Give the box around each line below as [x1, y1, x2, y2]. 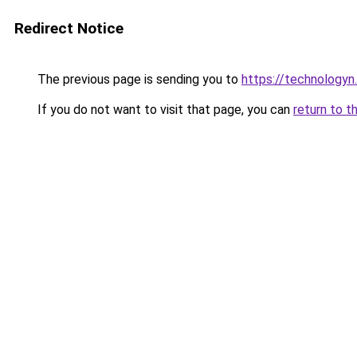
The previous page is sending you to [34, 72, 241, 87]
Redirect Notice [14, 19, 124, 37]
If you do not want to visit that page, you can [34, 102, 293, 117]
